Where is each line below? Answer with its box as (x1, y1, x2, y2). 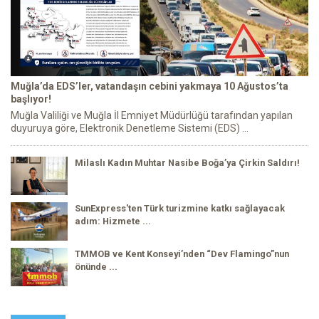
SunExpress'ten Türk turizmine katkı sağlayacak (75, 203, 285, 214)
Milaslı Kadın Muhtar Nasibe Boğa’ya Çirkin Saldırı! (75, 157, 300, 169)
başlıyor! (11, 93, 51, 105)
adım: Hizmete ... (75, 216, 151, 227)
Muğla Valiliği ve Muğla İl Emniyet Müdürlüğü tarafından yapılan (11, 110, 293, 122)
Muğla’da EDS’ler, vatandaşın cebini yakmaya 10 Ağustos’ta (11, 80, 288, 93)
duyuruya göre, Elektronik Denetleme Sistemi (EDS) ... (11, 122, 249, 135)
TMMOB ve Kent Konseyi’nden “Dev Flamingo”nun (75, 249, 289, 260)
